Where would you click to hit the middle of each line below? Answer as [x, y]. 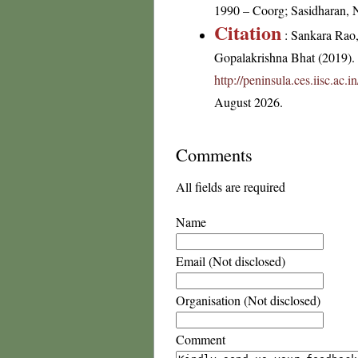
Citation [248, 32]
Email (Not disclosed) [231, 261]
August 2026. [249, 102]
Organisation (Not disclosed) [248, 300]
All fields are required [231, 187]
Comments [214, 154]
